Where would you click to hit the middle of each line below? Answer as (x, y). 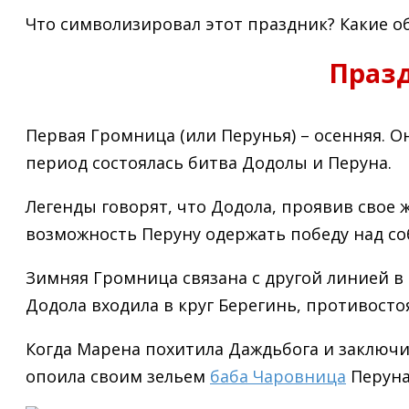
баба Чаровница (278, 376)
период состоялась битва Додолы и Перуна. (209, 162)
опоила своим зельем (118, 376)
